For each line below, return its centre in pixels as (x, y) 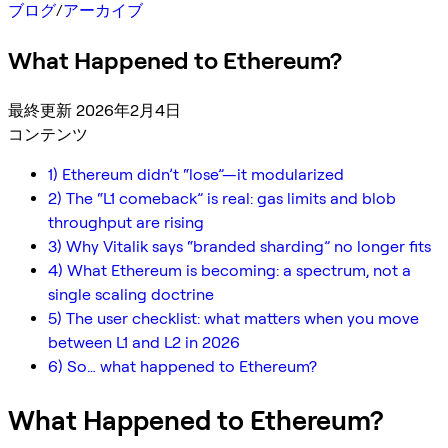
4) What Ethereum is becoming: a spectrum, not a (229, 270)
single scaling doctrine (131, 294)
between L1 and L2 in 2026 (144, 342)
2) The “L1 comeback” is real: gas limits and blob (222, 198)
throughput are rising (126, 222)
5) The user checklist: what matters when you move (233, 318)
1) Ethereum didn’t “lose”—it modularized (196, 174)
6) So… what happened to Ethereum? (182, 366)
